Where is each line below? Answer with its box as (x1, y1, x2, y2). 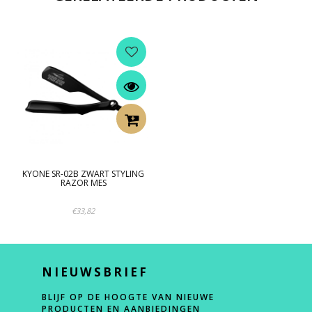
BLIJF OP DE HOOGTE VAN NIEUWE (42, 291, 214, 303)
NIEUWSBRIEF (42, 264, 148, 280)
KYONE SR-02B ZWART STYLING (22, 168, 144, 180)
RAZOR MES (60, 177, 107, 189)
